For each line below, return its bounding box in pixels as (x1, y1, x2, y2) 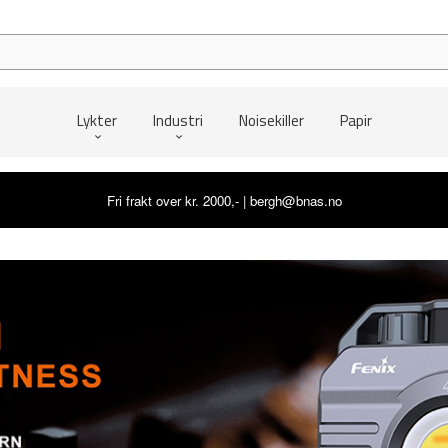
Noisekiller (238, 109, 304, 133)
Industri (152, 109, 203, 133)
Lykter (76, 109, 117, 133)
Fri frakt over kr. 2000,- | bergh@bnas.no (106, 191, 342, 210)
